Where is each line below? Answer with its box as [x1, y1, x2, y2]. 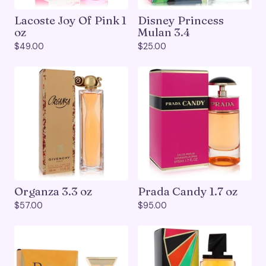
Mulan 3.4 [138, 25, 190, 40]
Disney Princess [138, 13, 224, 28]
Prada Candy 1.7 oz [138, 184, 237, 199]
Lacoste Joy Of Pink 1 [14, 13, 126, 28]
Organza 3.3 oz [14, 184, 92, 199]
